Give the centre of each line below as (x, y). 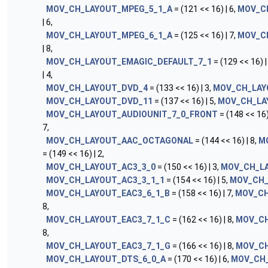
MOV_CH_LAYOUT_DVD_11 (99, 101)
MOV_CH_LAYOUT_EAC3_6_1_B (108, 193)
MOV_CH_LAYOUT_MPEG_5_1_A (109, 9)
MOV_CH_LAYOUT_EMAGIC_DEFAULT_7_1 (129, 62)
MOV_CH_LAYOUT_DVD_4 (97, 88)
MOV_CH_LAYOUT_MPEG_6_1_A (109, 35)
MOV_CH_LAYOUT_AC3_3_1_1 (105, 180)
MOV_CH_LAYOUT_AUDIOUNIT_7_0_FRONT (132, 114)
